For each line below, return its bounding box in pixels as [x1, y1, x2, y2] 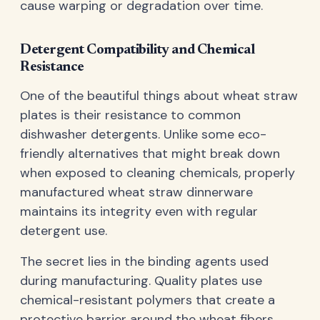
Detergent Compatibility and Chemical [20, 43, 255, 58]
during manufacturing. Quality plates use [20, 271, 262, 289]
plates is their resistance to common [20, 106, 241, 124]
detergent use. [20, 221, 107, 239]
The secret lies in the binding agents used [20, 252, 269, 270]
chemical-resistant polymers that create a [20, 291, 275, 309]
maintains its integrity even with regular [20, 202, 258, 220]
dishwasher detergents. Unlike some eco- [20, 125, 266, 143]
